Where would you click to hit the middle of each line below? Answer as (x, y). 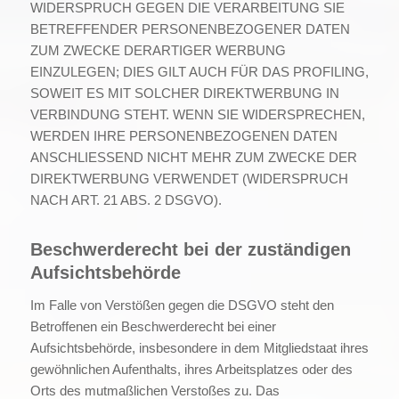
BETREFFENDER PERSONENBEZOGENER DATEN (190, 28)
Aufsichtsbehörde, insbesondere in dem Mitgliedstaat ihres (199, 348)
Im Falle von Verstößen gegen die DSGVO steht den (182, 305)
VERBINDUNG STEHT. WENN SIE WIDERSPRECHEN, (197, 114)
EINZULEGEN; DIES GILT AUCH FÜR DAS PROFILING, (199, 71)
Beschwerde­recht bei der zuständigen (190, 249)
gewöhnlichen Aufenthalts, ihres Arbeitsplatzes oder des (191, 370)
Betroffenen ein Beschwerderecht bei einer (153, 327)
